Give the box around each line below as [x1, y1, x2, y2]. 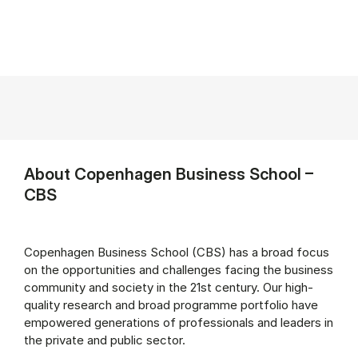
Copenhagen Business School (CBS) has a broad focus [24, 244, 329, 260]
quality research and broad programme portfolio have [24, 296, 318, 312]
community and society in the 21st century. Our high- [24, 279, 313, 295]
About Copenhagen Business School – [24, 163, 313, 184]
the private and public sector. [24, 332, 185, 348]
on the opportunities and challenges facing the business [24, 261, 333, 277]
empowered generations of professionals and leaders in [24, 314, 333, 330]
